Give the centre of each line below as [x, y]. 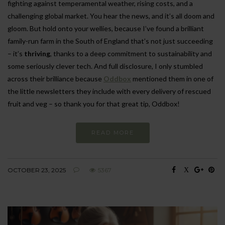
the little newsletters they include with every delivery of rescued [109, 91]
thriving [37, 53]
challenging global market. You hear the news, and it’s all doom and [111, 16]
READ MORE [113, 133]
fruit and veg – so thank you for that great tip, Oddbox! [94, 104]
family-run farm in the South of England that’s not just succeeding [110, 41]
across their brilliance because [55, 79]
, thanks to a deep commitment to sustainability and [131, 53]
